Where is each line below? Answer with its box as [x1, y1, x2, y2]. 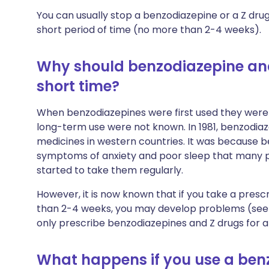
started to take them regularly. [37, 163, 183, 177]
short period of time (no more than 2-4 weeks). [37, 23, 261, 37]
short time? [37, 76, 119, 96]
